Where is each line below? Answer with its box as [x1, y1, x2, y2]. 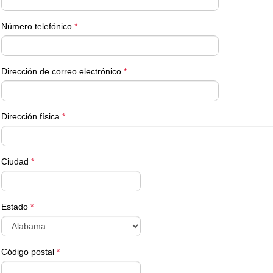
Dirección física [1, 112, 63, 121]
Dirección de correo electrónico [1, 66, 124, 76]
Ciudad [1, 157, 32, 166]
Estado [1, 202, 31, 211]
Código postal [1, 247, 57, 257]
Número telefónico [1, 21, 75, 31]
